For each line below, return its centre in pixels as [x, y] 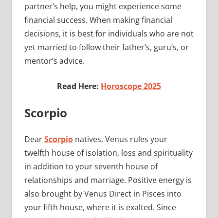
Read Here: [79, 86]
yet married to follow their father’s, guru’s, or [106, 47]
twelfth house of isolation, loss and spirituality [108, 153]
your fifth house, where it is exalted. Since [100, 208]
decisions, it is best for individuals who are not [109, 34]
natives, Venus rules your [120, 139]
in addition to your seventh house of [91, 167]
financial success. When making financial [98, 20]
